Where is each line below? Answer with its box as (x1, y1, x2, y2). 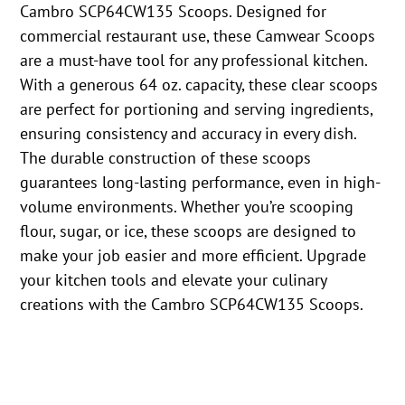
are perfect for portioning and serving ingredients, (20, 98, 373, 119)
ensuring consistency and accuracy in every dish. (20, 122, 357, 144)
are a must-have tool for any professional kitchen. (20, 49, 368, 71)
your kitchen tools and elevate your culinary (20, 268, 327, 290)
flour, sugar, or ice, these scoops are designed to (20, 220, 357, 241)
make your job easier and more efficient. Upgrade (20, 244, 367, 266)
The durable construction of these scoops (20, 146, 312, 168)
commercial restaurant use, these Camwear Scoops (20, 24, 376, 46)
